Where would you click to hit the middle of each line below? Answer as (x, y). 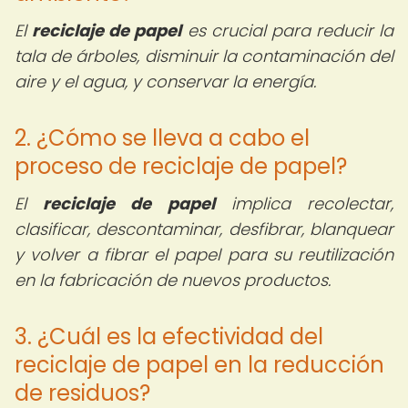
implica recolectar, (304, 204)
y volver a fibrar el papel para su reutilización (204, 255)
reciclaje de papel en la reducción (199, 365)
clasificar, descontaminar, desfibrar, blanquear (204, 229)
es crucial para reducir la (287, 31)
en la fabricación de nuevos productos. (173, 280)
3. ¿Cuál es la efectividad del (169, 337)
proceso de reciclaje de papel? (181, 166)
